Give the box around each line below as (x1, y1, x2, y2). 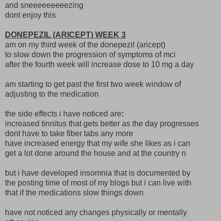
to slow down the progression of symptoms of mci (5, 50, 176, 59)
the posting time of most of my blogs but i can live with (5, 178, 191, 187)
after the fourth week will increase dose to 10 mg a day (5, 60, 194, 69)
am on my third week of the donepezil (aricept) (5, 40, 165, 49)
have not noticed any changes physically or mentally (5, 208, 187, 217)
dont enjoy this (5, 10, 56, 19)
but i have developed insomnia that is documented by (5, 168, 190, 177)
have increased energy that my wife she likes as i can (5, 139, 190, 147)
